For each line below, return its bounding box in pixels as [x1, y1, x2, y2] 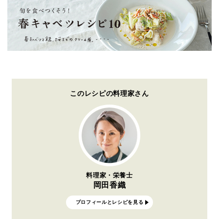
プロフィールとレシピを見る [75, 199, 144, 205]
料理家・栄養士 [86, 171, 133, 179]
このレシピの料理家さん [70, 87, 149, 98]
